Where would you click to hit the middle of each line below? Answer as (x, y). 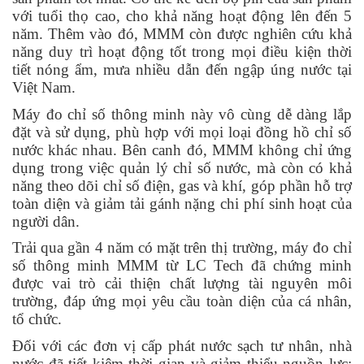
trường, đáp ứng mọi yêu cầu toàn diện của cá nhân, (182, 301)
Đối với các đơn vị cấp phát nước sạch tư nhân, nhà (182, 346)
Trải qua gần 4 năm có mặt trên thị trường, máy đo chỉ (182, 248)
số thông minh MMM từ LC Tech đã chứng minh (182, 266)
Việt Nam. (44, 88)
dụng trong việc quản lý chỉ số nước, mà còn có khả (182, 167)
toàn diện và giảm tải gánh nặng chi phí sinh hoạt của (182, 203)
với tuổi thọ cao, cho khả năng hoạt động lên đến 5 (182, 16)
